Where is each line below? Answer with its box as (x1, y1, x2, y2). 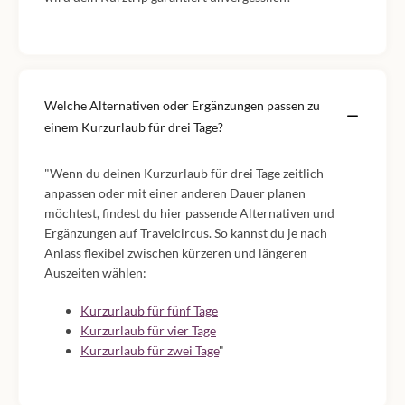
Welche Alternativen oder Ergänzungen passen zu (44, 98, 320, 113)
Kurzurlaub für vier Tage (80, 323, 216, 338)
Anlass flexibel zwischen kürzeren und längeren (44, 245, 307, 260)
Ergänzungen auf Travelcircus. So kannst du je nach (44, 225, 327, 240)
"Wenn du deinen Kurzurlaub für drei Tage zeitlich (44, 165, 324, 181)
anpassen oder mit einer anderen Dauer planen (44, 185, 306, 201)
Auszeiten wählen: (44, 265, 146, 280)
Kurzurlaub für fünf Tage (80, 303, 218, 318)
